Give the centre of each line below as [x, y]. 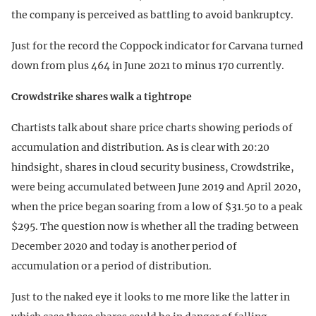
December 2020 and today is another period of [124, 247]
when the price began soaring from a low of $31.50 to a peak [157, 207]
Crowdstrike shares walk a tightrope [102, 97]
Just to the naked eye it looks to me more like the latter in [151, 297]
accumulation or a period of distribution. [111, 266]
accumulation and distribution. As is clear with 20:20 [140, 148]
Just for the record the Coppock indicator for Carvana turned [157, 46]
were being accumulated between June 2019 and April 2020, [156, 187]
